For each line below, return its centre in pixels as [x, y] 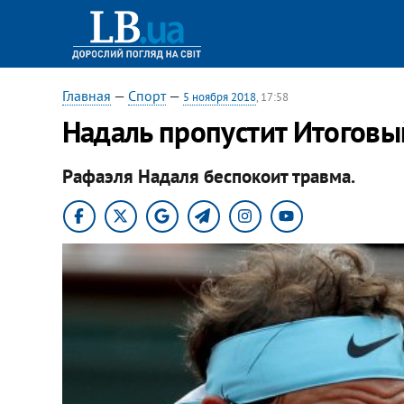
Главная [86, 96]
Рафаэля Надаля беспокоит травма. [208, 176]
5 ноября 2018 [219, 97]
